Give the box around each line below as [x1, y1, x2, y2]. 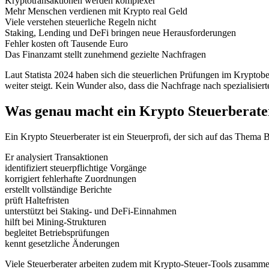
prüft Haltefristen [5, 195, 69, 206]
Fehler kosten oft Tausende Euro [5, 38, 128, 49]
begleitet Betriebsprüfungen [5, 228, 109, 238]
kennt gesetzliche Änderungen [5, 238, 119, 249]
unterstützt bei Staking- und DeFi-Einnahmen [5, 206, 177, 217]
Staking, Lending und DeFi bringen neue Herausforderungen [5, 28, 236, 38]
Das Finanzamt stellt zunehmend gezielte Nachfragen [5, 49, 206, 60]
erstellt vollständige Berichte [5, 184, 112, 195]
